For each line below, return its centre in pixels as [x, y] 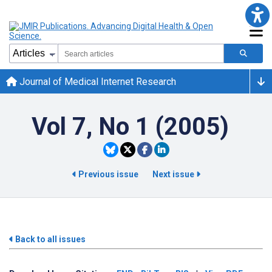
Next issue [174, 174]
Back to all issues [49, 239]
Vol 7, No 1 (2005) [130, 127]
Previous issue [108, 174]
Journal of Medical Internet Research [97, 81]
